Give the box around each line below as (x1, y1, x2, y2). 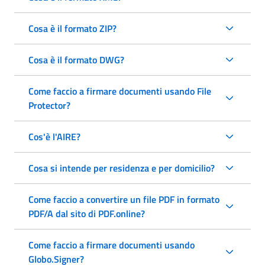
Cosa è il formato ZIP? (28, 21, 117, 35)
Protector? (28, 98, 70, 112)
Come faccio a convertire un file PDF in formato (28, 192, 219, 206)
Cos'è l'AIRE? (28, 129, 80, 144)
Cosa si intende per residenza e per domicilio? (28, 160, 215, 175)
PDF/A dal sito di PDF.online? (28, 206, 145, 221)
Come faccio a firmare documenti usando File (28, 83, 211, 98)
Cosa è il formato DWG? (28, 52, 124, 67)
